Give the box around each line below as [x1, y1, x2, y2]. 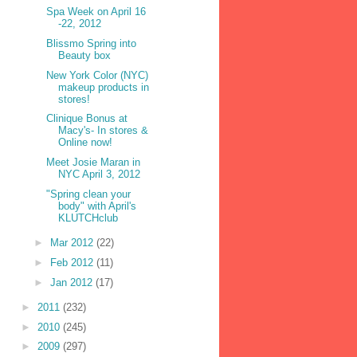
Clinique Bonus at [46, 112, 128, 125]
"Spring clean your [46, 187, 131, 200]
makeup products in [58, 80, 150, 93]
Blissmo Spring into [46, 37, 137, 49]
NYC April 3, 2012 [58, 168, 141, 181]
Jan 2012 [49, 276, 96, 288]
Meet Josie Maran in [46, 156, 141, 169]
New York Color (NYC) [46, 69, 149, 81]
